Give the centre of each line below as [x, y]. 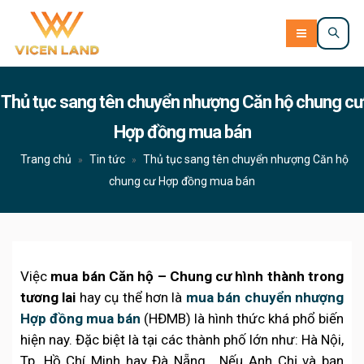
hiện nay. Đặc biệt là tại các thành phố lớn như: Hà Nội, [182, 340]
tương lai [48, 297]
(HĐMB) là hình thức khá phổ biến [242, 318]
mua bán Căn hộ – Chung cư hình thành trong [197, 276]
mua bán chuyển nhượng [265, 297]
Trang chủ [45, 159]
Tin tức [107, 159]
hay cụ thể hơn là [131, 297]
